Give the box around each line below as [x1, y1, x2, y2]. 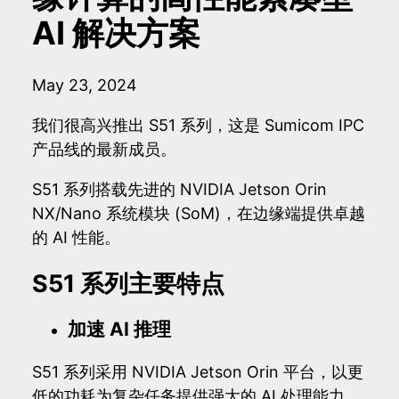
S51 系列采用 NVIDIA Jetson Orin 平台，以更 [32, 362, 363, 382]
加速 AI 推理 [68, 318, 171, 341]
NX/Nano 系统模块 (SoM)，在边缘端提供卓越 [32, 204, 365, 224]
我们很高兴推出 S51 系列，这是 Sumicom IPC [32, 116, 364, 135]
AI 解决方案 [32, 13, 200, 53]
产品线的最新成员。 [32, 140, 176, 159]
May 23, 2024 [32, 76, 137, 95]
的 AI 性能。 [32, 228, 120, 248]
